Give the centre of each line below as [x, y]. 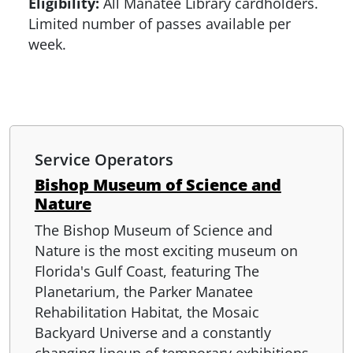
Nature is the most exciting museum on [166, 250]
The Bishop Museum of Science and [153, 230]
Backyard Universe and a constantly [152, 332]
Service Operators [104, 159]
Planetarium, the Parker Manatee [143, 291]
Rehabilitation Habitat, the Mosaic [147, 312]
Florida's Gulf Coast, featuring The [147, 271]
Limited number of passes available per [160, 23]
